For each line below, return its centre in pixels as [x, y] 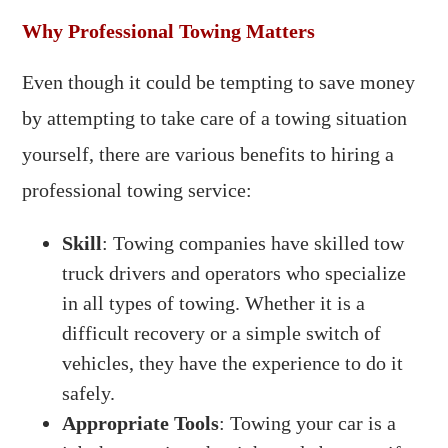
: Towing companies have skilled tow [253, 243]
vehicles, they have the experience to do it [233, 363]
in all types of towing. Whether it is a [214, 303]
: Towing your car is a [308, 423]
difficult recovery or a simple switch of [222, 333]
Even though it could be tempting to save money [219, 82]
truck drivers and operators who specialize [234, 273]
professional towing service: [137, 190]
